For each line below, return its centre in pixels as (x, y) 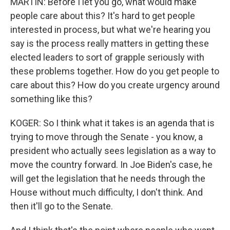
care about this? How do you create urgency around (115, 85)
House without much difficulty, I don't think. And (107, 192)
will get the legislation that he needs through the (108, 178)
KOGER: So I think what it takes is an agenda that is (112, 123)
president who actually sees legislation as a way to (113, 151)
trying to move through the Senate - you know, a (107, 137)
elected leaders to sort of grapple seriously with (107, 57)
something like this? (51, 99)
